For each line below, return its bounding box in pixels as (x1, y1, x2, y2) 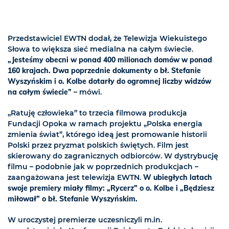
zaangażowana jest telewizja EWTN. (8, 173, 143, 182)
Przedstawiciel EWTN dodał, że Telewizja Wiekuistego (8, 34, 207, 43)
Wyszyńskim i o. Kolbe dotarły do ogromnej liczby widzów (8, 77, 211, 86)
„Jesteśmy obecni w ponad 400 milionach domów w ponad (8, 55, 212, 65)
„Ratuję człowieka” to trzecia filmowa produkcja (8, 108, 187, 118)
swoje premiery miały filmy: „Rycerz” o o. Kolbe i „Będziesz (8, 184, 214, 193)
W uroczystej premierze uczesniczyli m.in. (8, 215, 162, 225)
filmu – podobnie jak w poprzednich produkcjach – (8, 162, 198, 172)
